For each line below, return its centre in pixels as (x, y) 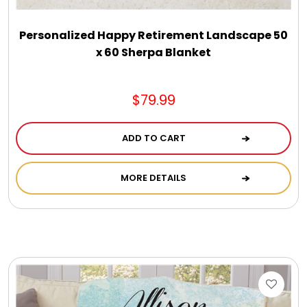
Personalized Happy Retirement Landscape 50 (153, 35)
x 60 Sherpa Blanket (153, 52)
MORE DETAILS (153, 177)
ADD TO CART (153, 138)
